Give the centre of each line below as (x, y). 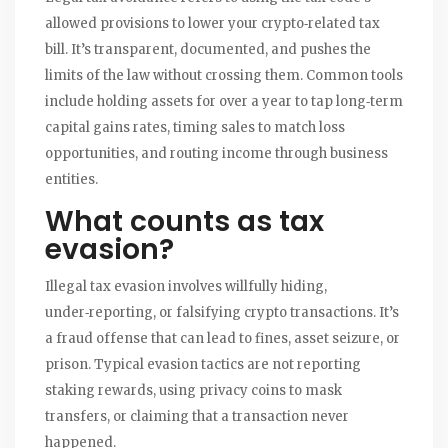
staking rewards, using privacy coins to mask (193, 391)
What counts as (162, 222)
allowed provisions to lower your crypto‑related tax (212, 24)
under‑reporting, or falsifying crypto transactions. (210, 313)
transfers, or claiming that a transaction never (197, 417)
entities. (71, 180)
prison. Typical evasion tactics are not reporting (203, 365)
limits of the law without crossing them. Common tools (224, 76)
